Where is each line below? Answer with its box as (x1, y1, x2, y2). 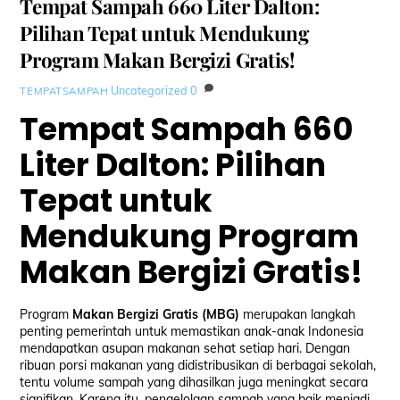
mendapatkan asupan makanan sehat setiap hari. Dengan (20, 339, 351, 356)
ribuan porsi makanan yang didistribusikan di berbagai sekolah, (20, 356, 377, 373)
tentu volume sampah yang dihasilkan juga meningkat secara (20, 373, 369, 390)
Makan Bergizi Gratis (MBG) (72, 305, 240, 322)
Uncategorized (111, 83, 188, 98)
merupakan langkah (239, 305, 356, 322)
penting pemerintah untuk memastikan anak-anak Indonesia (20, 322, 364, 339)
